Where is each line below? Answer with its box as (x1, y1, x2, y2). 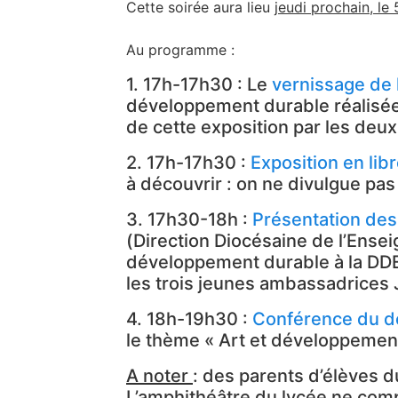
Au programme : (126, 41, 235, 60)
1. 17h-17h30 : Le (126, 73, 272, 95)
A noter (126, 364, 193, 386)
